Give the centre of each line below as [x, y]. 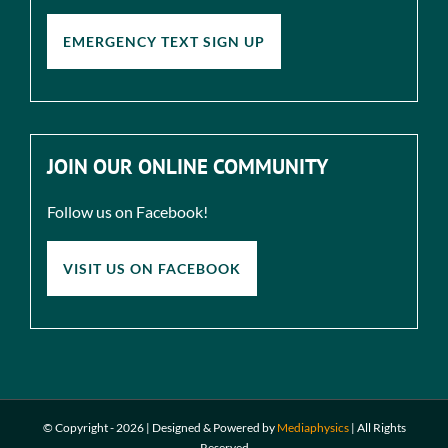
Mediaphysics [312, 427]
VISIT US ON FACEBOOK [152, 268]
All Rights [381, 427]
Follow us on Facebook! [127, 211]
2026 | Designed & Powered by [196, 427]
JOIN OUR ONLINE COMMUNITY [187, 166]
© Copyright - [79, 427]
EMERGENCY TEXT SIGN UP [164, 41]
